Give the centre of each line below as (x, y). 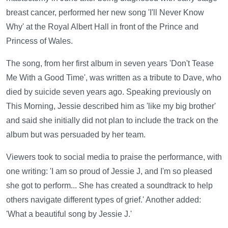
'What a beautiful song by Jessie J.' (69, 214)
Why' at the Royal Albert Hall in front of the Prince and (102, 26)
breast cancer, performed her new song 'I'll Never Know (105, 12)
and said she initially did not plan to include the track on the (112, 120)
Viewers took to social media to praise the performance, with (114, 157)
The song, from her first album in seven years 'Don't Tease (110, 63)
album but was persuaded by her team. (76, 134)
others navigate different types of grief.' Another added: (104, 199)
